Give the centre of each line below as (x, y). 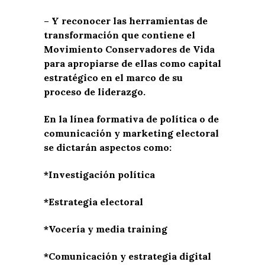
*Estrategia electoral (93, 201)
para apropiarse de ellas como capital (132, 63)
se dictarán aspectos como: (108, 147)
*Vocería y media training (106, 229)
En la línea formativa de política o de (131, 119)
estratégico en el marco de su (113, 77)
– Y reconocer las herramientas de (126, 20)
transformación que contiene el (119, 35)
